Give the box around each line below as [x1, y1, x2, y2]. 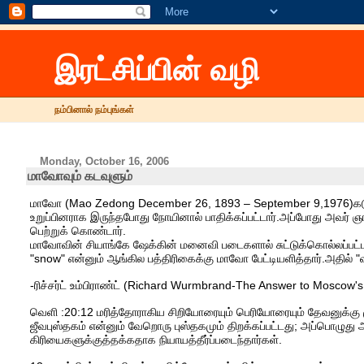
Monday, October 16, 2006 [40, 155, 170, 167]
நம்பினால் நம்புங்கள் [54, 104, 135, 115]
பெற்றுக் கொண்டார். [29, 224, 126, 238]
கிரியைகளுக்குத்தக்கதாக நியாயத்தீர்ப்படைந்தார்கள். [29, 333, 282, 347]
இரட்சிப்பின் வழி [54, 52, 261, 87]
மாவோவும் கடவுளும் [27, 169, 132, 183]
